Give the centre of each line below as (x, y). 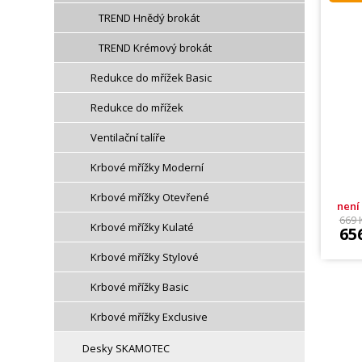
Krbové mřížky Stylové (145, 257)
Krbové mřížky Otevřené (150, 197)
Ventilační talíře (128, 137)
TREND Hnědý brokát (149, 18)
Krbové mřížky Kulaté (143, 227)
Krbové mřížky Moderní (147, 167)
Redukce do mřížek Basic (152, 78)
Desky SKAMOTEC (126, 348)
